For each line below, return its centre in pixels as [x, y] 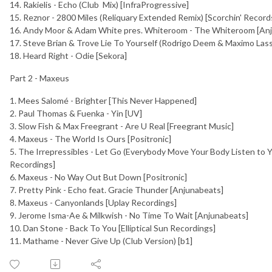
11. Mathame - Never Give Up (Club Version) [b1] [101, 240]
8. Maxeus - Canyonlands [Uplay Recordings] [93, 202]
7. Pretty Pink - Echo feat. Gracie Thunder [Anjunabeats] [117, 189]
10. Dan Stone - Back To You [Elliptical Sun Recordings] [113, 228]
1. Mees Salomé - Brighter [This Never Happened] [103, 100]
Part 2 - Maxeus [39, 78]
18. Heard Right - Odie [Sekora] [68, 55]
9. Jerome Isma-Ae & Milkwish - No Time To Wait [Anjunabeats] [129, 215]
